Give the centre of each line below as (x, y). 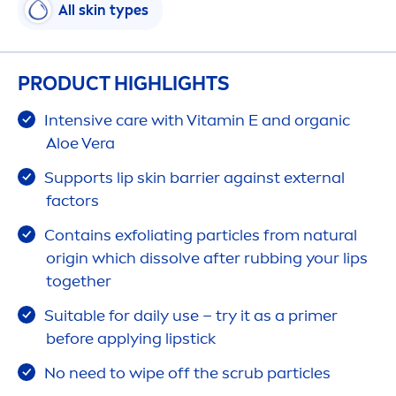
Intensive (78, 121)
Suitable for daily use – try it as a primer (189, 316)
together (79, 282)
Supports (79, 178)
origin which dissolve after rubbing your (194, 259)
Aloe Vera (80, 144)
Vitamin (216, 121)
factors (72, 201)
